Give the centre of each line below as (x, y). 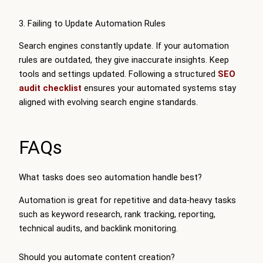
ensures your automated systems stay (159, 88)
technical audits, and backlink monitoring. (98, 228)
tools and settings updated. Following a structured (118, 74)
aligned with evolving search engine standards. (108, 102)
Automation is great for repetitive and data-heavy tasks (127, 200)
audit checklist (50, 88)
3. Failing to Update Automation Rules (92, 23)
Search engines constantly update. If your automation (124, 46)
